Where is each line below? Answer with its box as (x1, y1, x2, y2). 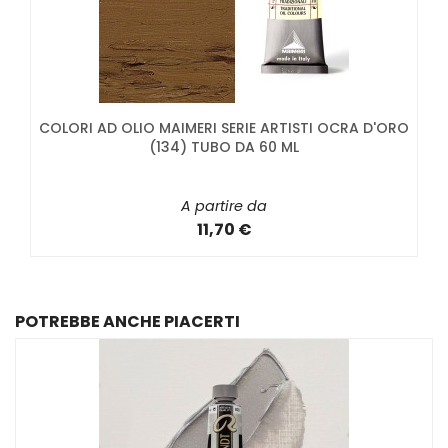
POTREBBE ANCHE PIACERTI (15, 310, 240, 334)
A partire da (181, 196, 267, 217)
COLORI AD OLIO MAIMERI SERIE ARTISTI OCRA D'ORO (39, 118, 409, 139)
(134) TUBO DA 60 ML (149, 137, 299, 158)
